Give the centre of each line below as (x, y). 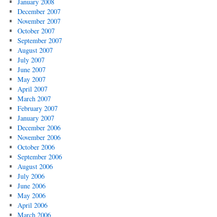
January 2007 (36, 118)
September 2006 (39, 157)
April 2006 (32, 205)
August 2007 (35, 50)
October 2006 (36, 147)
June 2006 (31, 186)
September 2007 (39, 40)
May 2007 (31, 79)
